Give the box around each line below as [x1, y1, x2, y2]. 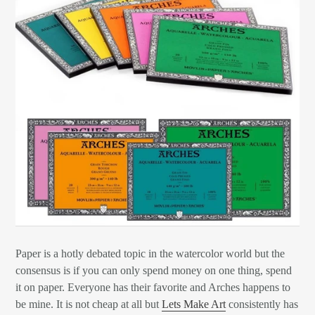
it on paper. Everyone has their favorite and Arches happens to [15, 281, 290, 294]
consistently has [226, 298, 298, 311]
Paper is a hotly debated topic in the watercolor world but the [15, 247, 285, 260]
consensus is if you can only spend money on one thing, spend [15, 264, 292, 277]
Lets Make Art [162, 298, 226, 311]
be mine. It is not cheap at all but [15, 298, 162, 311]
